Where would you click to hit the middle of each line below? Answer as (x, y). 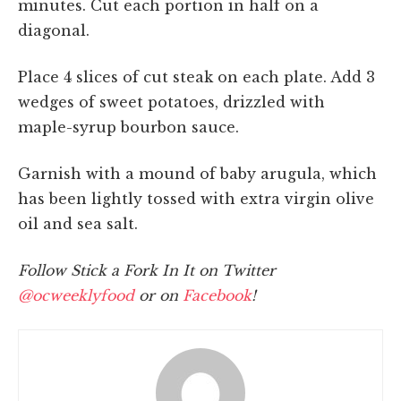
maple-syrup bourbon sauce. (128, 127)
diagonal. (54, 30)
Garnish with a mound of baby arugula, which (197, 173)
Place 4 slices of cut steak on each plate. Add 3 (196, 77)
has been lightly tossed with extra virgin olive (196, 198)
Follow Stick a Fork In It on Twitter (147, 270)
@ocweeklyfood (76, 295)
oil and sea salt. (78, 223)
